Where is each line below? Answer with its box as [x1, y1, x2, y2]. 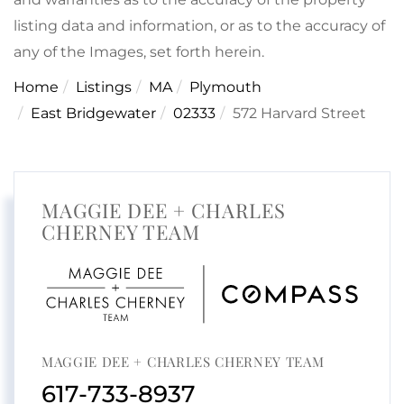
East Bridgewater [31, 105, 156, 123]
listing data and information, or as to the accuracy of [14, 17, 385, 35]
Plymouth [189, 78, 262, 96]
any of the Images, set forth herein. [14, 43, 264, 61]
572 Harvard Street [233, 105, 366, 123]
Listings [76, 78, 132, 96]
